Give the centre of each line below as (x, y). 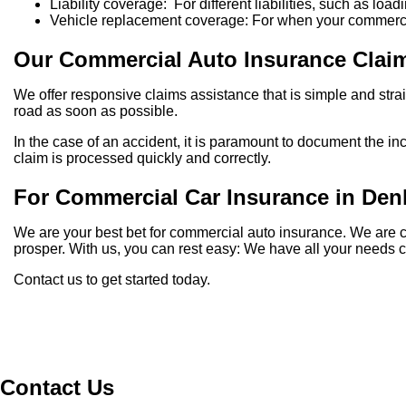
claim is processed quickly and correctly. (142, 159)
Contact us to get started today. (112, 279)
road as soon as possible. (96, 111)
